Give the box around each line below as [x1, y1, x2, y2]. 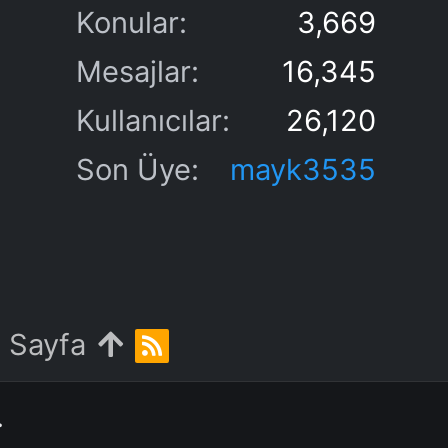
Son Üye [76, 152, 191, 187]
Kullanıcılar [76, 103, 222, 138]
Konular [76, 5, 179, 40]
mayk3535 [230, 152, 376, 187]
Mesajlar [76, 54, 191, 89]
